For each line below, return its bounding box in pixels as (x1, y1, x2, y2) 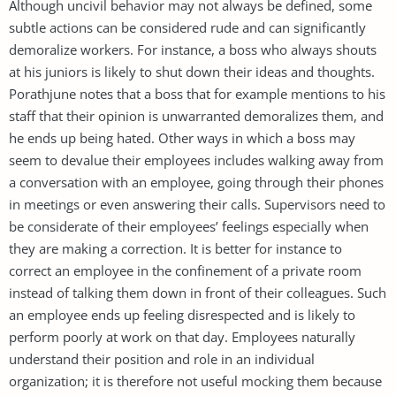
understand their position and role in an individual (9, 349, 315, 368)
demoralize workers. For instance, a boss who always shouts (9, 40, 377, 58)
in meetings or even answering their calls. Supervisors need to (9, 194, 385, 213)
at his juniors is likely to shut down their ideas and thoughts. (9, 62, 375, 80)
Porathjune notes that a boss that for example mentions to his (9, 84, 385, 103)
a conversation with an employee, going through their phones (9, 172, 384, 191)
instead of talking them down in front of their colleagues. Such (9, 283, 386, 301)
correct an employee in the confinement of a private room (9, 261, 362, 279)
